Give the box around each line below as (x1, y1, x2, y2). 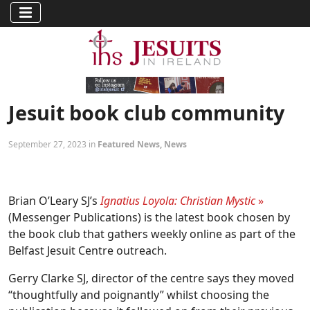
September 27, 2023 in (8, 138, 98, 150)
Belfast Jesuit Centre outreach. (8, 242, 167, 258)
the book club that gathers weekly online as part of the (8, 226, 295, 241)
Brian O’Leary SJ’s (8, 192, 98, 208)
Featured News (98, 138, 160, 150)
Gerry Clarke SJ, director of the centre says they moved (8, 270, 294, 286)
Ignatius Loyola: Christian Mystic (98, 192, 255, 208)
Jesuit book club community (8, 98, 284, 126)
